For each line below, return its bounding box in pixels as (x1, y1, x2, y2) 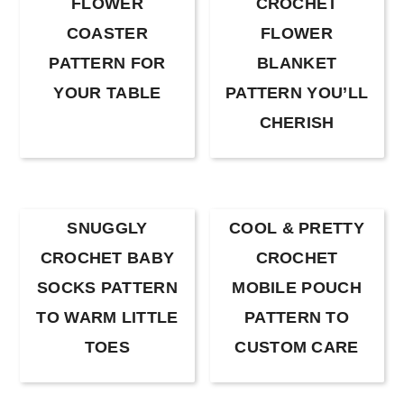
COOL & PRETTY (229, 218, 364, 237)
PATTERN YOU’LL (225, 83, 369, 102)
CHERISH (259, 113, 335, 132)
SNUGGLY (67, 218, 148, 237)
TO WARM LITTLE (36, 308, 179, 326)
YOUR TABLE (53, 83, 161, 102)
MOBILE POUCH (232, 278, 362, 297)
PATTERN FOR (49, 53, 166, 72)
